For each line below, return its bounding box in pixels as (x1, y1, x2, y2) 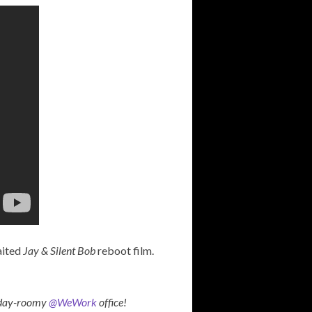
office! (97, 295, 127, 309)
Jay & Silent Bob (23, 244, 97, 258)
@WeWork (49, 295, 97, 309)
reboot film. (97, 244, 154, 258)
